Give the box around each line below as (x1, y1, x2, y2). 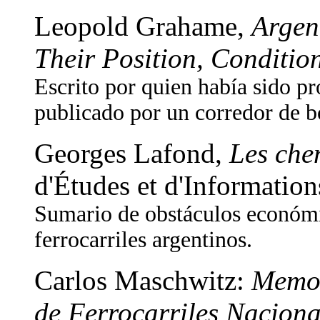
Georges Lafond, (34, 138, 229, 169)
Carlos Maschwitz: (34, 265, 251, 296)
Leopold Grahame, (34, 11, 251, 41)
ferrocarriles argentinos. (34, 227, 252, 252)
